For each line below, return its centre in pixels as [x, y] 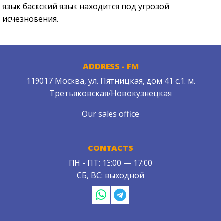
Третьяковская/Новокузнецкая [110, 93]
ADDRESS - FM [110, 66]
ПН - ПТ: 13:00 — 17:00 [110, 163]
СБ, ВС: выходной [110, 175]
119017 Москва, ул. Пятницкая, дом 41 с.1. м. [110, 81]
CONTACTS [110, 148]
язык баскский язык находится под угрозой [86, 7]
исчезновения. [30, 19]
